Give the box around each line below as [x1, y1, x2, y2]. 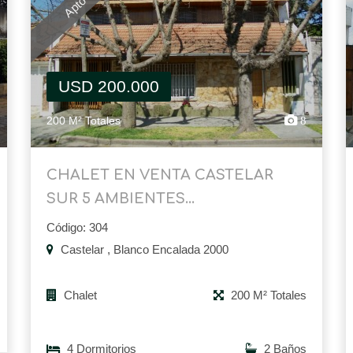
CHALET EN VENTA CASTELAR [46, 167, 273, 184]
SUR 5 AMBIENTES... [46, 191, 195, 207]
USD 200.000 [58, 77, 159, 96]
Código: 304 [46, 221, 108, 235]
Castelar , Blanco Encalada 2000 [58, 243, 229, 257]
